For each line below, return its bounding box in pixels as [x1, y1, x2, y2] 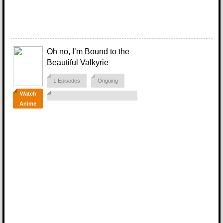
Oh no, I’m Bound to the [47, 47, 129, 56]
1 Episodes [53, 78, 80, 84]
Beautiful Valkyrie [47, 58, 109, 67]
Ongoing [98, 78, 118, 84]
